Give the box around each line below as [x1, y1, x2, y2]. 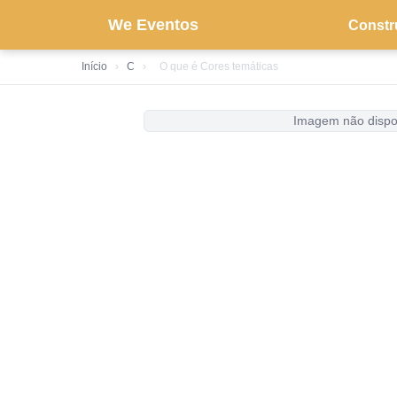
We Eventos [108, 15, 198, 34]
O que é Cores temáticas [160, 60, 278, 73]
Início [82, 60, 107, 73]
